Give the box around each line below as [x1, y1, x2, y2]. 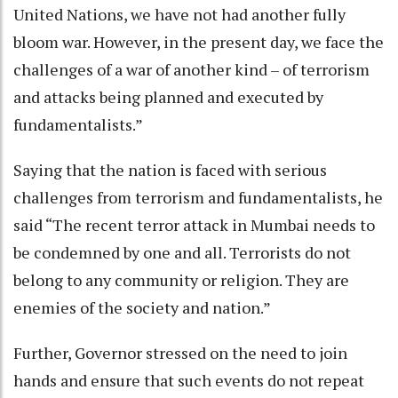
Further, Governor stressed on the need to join [13, 341, 347, 363]
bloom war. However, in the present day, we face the [13, 30, 384, 52]
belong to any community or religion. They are [13, 268, 349, 291]
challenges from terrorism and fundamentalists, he [13, 186, 383, 208]
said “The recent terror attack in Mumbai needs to [13, 213, 375, 235]
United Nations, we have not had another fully [13, 3, 346, 25]
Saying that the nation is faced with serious [13, 158, 327, 180]
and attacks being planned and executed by [13, 85, 323, 107]
